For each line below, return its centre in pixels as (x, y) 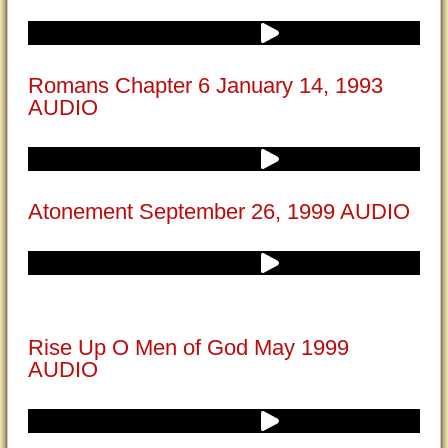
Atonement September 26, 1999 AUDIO (219, 211)
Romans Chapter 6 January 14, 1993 (205, 85)
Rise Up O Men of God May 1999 (188, 347)
